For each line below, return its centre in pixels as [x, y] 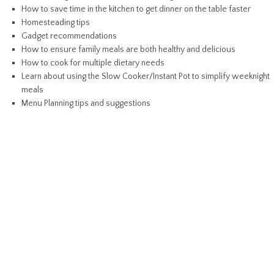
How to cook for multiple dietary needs [93, 63]
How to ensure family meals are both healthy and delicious [128, 50]
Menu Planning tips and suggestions [86, 104]
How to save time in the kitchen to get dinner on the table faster [136, 9]
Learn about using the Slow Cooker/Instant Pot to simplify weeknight [146, 77]
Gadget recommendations [69, 36]
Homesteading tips [56, 23]
